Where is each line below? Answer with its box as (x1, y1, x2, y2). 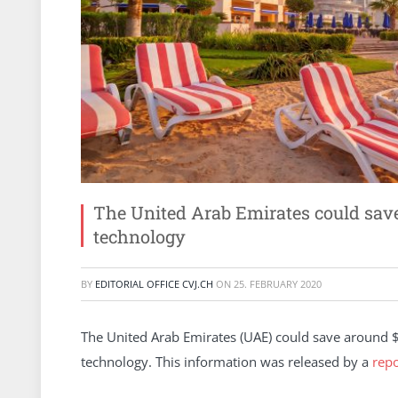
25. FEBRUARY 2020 (234, 277, 322, 291)
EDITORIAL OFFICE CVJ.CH (95, 277, 213, 291)
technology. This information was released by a (81, 352, 372, 370)
